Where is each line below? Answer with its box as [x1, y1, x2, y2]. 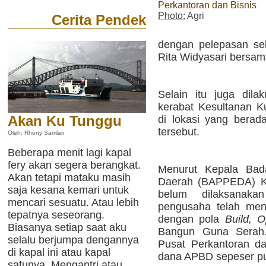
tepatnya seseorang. [8, 209, 104, 221]
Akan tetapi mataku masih [8, 172, 131, 183]
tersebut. [158, 125, 199, 138]
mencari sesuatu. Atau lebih [8, 197, 139, 208]
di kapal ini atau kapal [8, 246, 110, 258]
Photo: [158, 10, 185, 21]
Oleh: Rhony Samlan [8, 129, 65, 137]
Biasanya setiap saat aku [8, 221, 126, 233]
